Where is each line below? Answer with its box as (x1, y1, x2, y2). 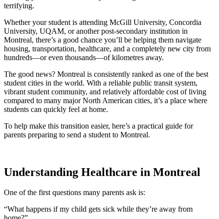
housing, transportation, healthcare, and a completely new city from (4, 44, 211, 53)
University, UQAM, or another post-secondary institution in (4, 26, 188, 35)
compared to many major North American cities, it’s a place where (4, 96, 207, 105)
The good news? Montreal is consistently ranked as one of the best (4, 69, 208, 78)
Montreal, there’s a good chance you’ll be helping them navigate (4, 35, 201, 44)
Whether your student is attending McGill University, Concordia (4, 18, 201, 26)
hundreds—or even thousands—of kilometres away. (4, 53, 164, 62)
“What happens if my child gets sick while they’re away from (4, 205, 193, 214)
